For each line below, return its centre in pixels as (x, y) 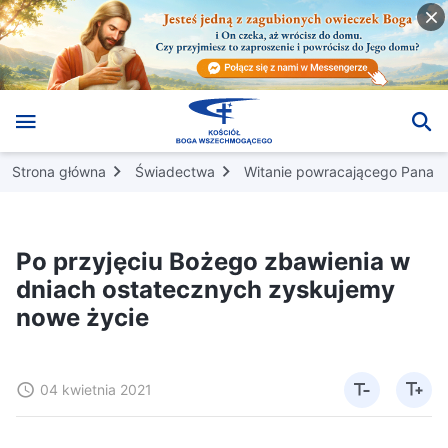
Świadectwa (175, 171)
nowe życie (82, 317)
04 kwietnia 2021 (96, 389)
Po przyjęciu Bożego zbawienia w (213, 261)
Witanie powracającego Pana (339, 171)
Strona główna (59, 171)
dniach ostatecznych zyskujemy (205, 289)
